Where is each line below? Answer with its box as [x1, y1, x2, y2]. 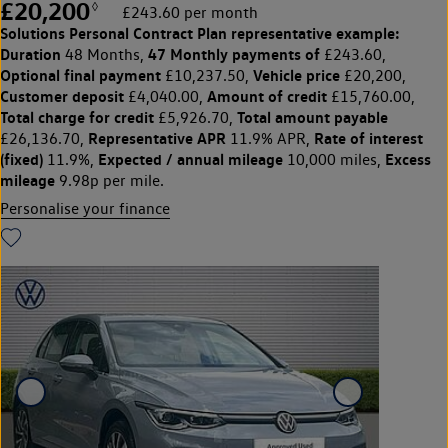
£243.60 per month [122, 2, 258, 22]
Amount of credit [207, 85, 327, 106]
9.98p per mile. [55, 170, 164, 190]
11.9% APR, [226, 128, 314, 148]
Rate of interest [314, 127, 423, 148]
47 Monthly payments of [148, 43, 320, 64]
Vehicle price [253, 64, 340, 85]
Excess [385, 148, 431, 169]
